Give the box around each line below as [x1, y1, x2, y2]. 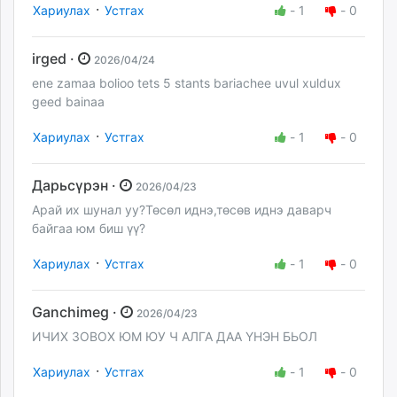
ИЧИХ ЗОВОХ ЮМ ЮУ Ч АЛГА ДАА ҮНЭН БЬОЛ [32, 329, 317, 345]
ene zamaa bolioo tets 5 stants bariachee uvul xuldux [32, 74, 341, 90]
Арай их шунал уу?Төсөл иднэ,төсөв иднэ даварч [32, 202, 331, 218]
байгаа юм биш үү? [32, 221, 145, 237]
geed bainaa [32, 93, 105, 109]
